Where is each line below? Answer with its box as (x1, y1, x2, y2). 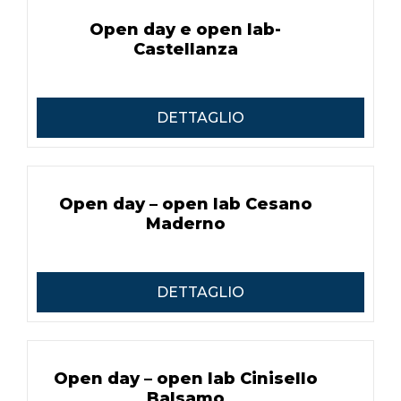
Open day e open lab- (90, 20, 281, 39)
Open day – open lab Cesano (58, 194, 312, 214)
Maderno (145, 214, 226, 234)
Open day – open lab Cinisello (53, 369, 318, 388)
